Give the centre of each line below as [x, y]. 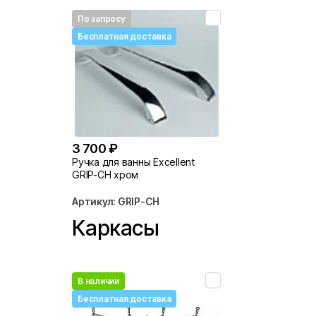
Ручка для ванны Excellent [133, 162]
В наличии [98, 281]
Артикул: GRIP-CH [116, 201]
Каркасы [116, 228]
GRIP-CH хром [105, 174]
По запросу [102, 19]
